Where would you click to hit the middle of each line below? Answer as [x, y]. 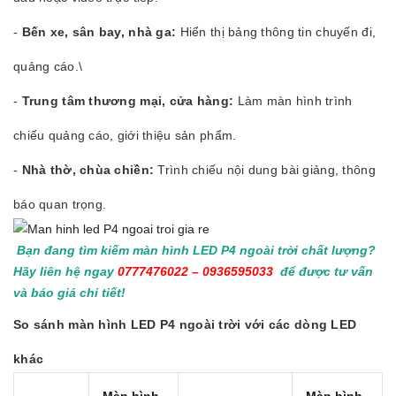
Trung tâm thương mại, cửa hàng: [128, 101]
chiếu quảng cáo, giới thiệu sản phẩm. [125, 135]
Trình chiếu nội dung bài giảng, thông [265, 170]
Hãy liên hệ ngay [64, 272]
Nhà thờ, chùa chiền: [88, 170]
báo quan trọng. [60, 204]
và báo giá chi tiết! [71, 293]
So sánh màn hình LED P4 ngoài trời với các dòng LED [185, 325]
